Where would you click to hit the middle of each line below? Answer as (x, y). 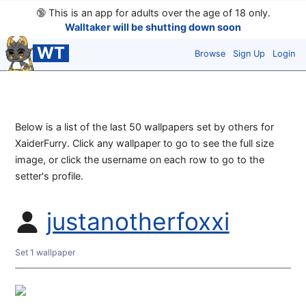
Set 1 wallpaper (46, 252)
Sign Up (249, 53)
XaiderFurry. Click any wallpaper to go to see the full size (145, 143)
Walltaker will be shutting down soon (153, 27)
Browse (210, 53)
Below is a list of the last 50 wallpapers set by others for (145, 127)
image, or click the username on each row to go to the (140, 160)
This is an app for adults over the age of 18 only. (158, 13)
